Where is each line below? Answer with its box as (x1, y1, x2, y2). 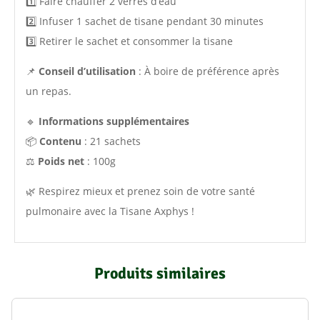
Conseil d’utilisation (39, 64, 136, 78)
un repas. (26, 84, 71, 98)
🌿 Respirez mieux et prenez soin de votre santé (26, 184, 255, 198)
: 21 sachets (81, 134, 141, 148)
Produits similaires (94, 263, 226, 283)
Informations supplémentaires (39, 114, 189, 128)
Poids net (38, 154, 84, 168)
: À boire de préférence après (136, 64, 279, 78)
